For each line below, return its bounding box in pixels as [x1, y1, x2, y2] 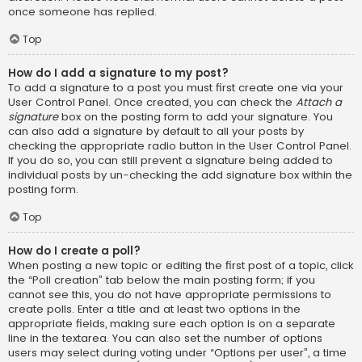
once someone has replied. [8, 4, 157, 20]
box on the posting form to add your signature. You [58, 109, 333, 125]
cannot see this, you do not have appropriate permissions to [8, 286, 331, 302]
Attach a [296, 95, 342, 111]
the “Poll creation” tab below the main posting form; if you [8, 271, 315, 288]
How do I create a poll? [8, 242, 141, 259]
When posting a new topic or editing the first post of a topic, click [8, 257, 354, 273]
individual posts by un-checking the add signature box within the [8, 167, 352, 183]
